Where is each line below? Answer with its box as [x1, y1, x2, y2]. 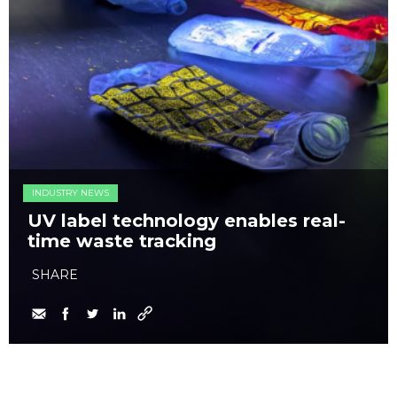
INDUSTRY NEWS [32, 187, 109, 199]
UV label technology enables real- [27, 210, 346, 232]
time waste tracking [27, 230, 216, 253]
